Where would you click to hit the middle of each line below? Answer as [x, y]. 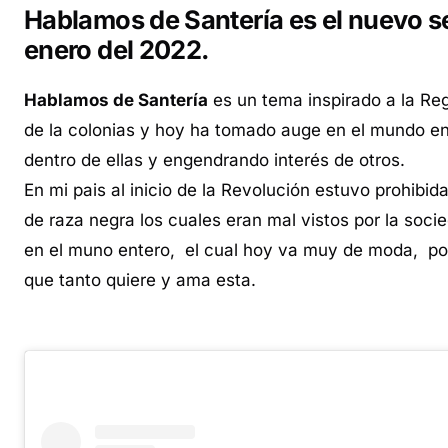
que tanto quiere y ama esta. [140, 280]
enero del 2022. [117, 49]
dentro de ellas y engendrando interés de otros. [214, 160]
